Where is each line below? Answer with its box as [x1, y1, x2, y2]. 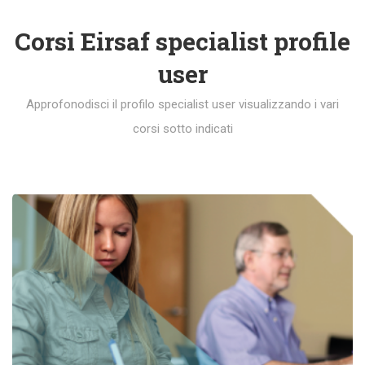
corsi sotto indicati [132, 121, 233, 136]
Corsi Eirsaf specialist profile [15, 24, 350, 57]
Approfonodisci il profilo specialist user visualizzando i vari [26, 96, 339, 112]
